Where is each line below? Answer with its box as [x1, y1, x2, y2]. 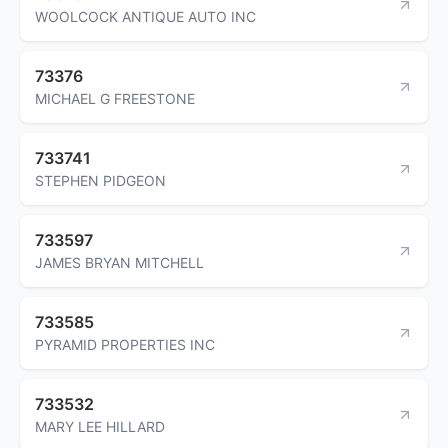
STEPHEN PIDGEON [35, 171, 166, 189]
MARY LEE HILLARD [35, 417, 165, 435]
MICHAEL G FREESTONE [35, 89, 195, 107]
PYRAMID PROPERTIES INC [35, 335, 215, 353]
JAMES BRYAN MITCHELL [35, 253, 204, 271]
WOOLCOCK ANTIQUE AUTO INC [35, 7, 256, 25]
